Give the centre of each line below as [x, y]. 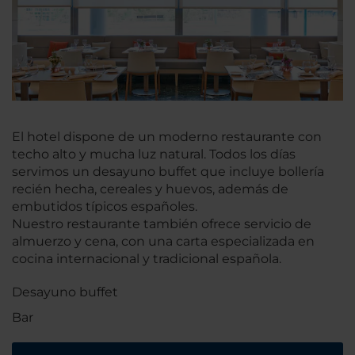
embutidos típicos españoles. [105, 206]
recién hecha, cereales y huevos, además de [150, 189]
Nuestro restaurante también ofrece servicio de [162, 223]
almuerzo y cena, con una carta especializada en [163, 241]
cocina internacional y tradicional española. [148, 258]
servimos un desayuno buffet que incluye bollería [168, 171]
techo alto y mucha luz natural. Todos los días [154, 154]
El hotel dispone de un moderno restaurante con [167, 136]
